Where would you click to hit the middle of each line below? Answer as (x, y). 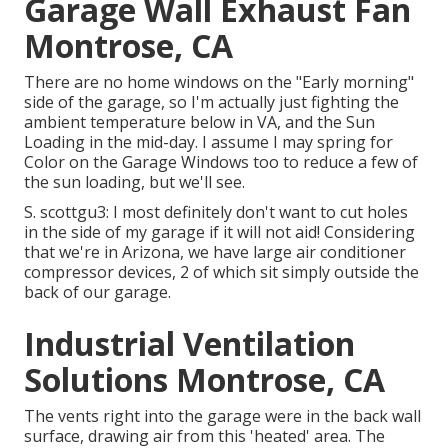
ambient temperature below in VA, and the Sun (199, 122)
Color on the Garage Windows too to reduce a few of (221, 162)
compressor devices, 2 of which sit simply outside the (221, 272)
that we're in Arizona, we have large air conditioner (215, 252)
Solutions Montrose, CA (204, 380)
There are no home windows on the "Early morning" (219, 82)
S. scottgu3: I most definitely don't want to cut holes (216, 212)
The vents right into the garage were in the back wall (222, 416)
